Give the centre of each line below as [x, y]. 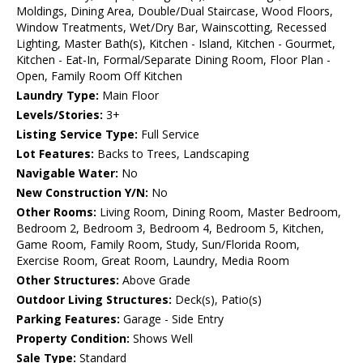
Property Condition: [73, 339]
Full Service [169, 135]
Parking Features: [68, 319]
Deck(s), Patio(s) [217, 300]
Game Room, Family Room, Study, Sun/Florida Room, [158, 245]
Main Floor [129, 96]
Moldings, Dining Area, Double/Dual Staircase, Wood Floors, [175, 11]
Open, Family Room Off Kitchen [99, 76]
